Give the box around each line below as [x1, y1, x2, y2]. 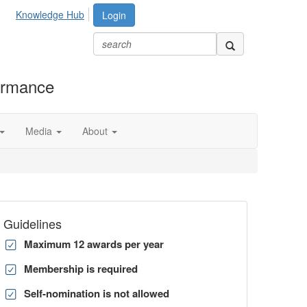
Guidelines [3, 214, 62, 232]
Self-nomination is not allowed [24, 286, 169, 301]
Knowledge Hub [16, 8, 84, 21]
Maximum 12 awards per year [24, 236, 164, 251]
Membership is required [24, 261, 138, 276]
